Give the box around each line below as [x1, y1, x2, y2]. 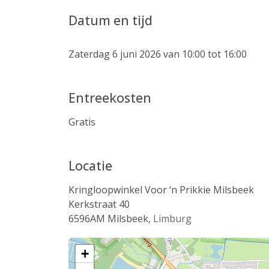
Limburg [153, 212, 192, 225]
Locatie [68, 157, 112, 174]
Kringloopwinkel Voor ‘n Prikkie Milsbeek [68, 183, 254, 196]
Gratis [68, 115, 95, 128]
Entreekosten [68, 89, 151, 106]
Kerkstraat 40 [68, 198, 130, 211]
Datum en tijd [68, 11, 153, 29]
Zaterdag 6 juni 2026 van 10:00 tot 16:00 [68, 47, 247, 61]
